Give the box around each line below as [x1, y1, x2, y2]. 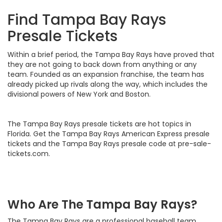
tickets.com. [7, 149, 50, 159]
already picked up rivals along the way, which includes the [7, 79, 208, 90]
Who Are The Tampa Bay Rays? [7, 196, 197, 213]
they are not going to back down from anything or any [7, 59, 197, 70]
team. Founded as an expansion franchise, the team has [7, 69, 204, 80]
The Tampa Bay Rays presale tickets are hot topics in [7, 119, 191, 129]
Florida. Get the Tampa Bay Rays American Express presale [7, 129, 210, 139]
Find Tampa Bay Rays [7, 9, 166, 31]
